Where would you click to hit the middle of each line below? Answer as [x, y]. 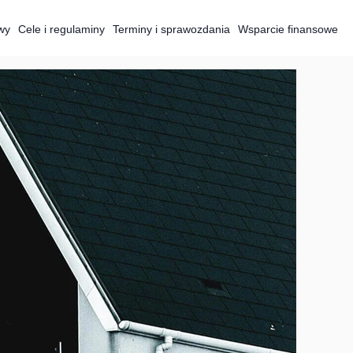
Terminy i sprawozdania [171, 29]
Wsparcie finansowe [288, 29]
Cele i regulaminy [61, 29]
